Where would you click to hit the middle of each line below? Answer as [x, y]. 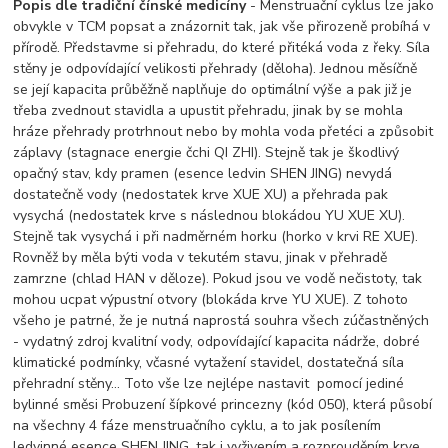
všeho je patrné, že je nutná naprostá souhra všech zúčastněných [221, 321]
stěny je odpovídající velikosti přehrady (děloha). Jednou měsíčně [215, 69]
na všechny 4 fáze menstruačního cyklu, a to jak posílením [197, 426]
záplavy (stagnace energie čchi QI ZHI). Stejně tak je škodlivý [206, 153]
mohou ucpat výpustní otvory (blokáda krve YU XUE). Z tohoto [211, 300]
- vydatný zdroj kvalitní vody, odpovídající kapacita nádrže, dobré [217, 342]
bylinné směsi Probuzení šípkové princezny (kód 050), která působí [223, 405]
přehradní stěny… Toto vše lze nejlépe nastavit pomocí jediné [209, 384]
